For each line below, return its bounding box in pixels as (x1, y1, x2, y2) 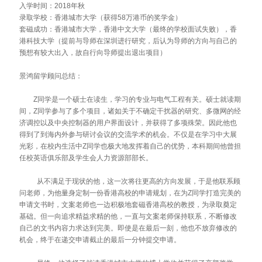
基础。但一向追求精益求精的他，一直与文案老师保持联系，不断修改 (19, 212, 237, 220)
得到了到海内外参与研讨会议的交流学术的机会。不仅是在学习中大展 (19, 130, 237, 139)
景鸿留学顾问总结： (19, 72, 82, 80)
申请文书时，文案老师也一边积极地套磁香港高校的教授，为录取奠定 (19, 201, 237, 209)
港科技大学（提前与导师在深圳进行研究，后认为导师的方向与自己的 (19, 37, 237, 45)
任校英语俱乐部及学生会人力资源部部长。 (19, 154, 153, 162)
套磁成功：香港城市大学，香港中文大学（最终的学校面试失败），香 (19, 25, 237, 33)
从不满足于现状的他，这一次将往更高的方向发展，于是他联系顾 (33, 177, 240, 185)
